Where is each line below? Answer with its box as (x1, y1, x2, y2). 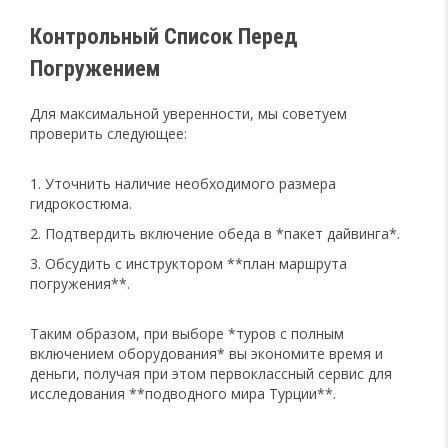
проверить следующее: (30, 123, 187, 143)
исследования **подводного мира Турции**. (30, 383, 336, 403)
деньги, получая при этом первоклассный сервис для (30, 363, 392, 383)
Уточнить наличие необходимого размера (45, 173, 336, 193)
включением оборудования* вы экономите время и (30, 343, 383, 363)
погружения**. (30, 273, 130, 293)
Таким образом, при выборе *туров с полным (30, 323, 344, 343)
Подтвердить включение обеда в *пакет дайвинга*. (45, 223, 400, 243)
